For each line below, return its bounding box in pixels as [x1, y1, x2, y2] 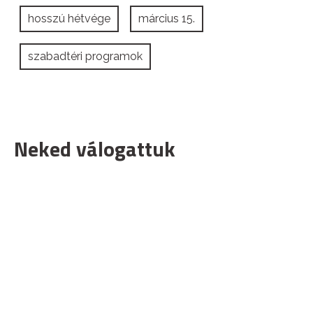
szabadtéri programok [28, 50, 143, 64]
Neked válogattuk [14, 133, 175, 166]
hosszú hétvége [28, 12, 110, 26]
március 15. [138, 12, 195, 26]
